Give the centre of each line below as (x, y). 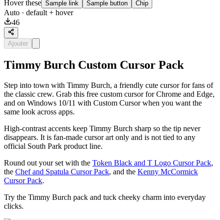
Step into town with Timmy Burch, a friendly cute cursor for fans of (109, 85)
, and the (123, 172)
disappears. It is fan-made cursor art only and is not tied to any (100, 137)
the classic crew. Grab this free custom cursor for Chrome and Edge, (109, 94)
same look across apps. (39, 112)
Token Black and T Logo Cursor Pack (152, 163)
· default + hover (46, 13)
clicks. (14, 206)
